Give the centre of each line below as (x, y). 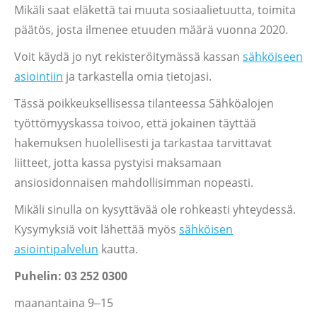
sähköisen (206, 229)
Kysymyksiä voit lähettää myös (97, 229)
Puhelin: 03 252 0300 (71, 276)
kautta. (118, 249)
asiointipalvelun (56, 249)
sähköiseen (273, 57)
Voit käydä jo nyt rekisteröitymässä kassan (128, 57)
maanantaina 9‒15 (64, 303)
